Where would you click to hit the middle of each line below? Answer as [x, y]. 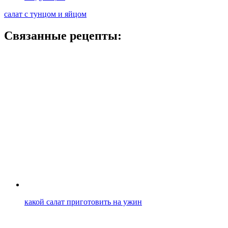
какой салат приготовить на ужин [83, 202]
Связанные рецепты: [63, 35]
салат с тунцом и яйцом [45, 14]
